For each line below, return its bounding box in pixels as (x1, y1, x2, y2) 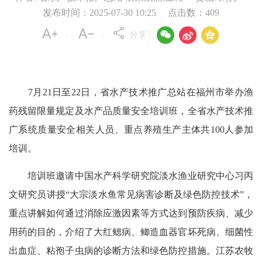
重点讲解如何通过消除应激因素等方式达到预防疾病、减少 (9, 208, 253, 218)
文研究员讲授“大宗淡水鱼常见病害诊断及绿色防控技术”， (9, 189, 253, 199)
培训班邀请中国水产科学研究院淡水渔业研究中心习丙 (9, 171, 253, 181)
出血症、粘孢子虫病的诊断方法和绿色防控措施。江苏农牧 (9, 246, 253, 256)
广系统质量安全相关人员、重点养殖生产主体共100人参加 (9, 125, 253, 135)
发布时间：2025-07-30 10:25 (43, 8, 156, 18)
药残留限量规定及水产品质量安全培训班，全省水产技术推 (9, 106, 253, 116)
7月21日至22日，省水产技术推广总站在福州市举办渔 (9, 87, 253, 97)
